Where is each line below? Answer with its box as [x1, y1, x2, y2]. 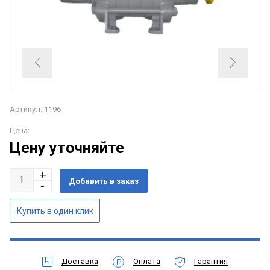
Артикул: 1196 [10, 104, 61, 114]
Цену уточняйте [10, 139, 124, 157]
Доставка [61, 256, 98, 266]
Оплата [133, 256, 160, 266]
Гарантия [194, 256, 228, 266]
